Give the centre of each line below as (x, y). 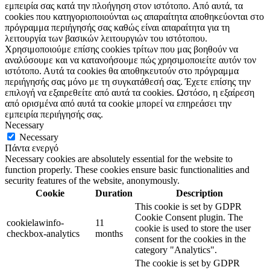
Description (199, 193)
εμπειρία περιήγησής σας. (54, 115)
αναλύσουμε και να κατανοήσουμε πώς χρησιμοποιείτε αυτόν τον (130, 60)
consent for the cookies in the (190, 239)
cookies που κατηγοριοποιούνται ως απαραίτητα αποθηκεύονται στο (134, 17)
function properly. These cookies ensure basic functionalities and (127, 170)
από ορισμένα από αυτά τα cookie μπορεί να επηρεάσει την (118, 104)
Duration (114, 193)
